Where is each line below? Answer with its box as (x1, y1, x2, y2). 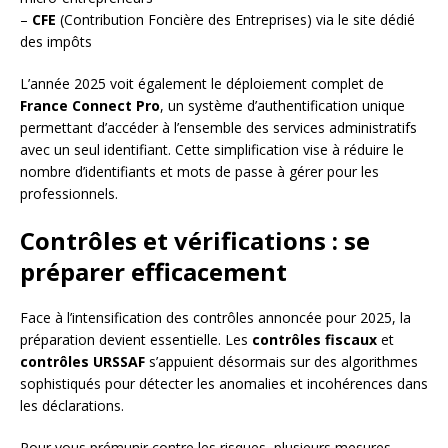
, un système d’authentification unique (160, 96, 405, 116)
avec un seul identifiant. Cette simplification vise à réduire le (20, 140, 404, 160)
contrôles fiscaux (252, 330, 377, 350)
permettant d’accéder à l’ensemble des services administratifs (20, 118, 417, 138)
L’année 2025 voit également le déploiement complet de (20, 74, 384, 94)
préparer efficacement (20, 255, 287, 289)
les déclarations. (20, 396, 124, 416)
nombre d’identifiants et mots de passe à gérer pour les (20, 162, 379, 182)
